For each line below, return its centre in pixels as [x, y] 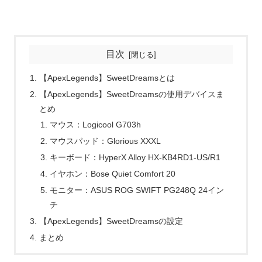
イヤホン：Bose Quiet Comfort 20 [112, 174]
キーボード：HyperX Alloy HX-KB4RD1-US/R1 [135, 158]
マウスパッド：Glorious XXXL [105, 141]
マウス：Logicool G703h [95, 125]
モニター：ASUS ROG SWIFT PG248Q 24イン [137, 190]
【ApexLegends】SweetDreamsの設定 [111, 221]
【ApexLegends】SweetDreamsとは [107, 77]
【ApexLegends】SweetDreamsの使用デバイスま [132, 94]
